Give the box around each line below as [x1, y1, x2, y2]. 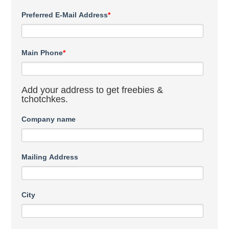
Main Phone [21, 49, 63, 57]
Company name [21, 115, 76, 124]
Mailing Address [21, 153, 79, 162]
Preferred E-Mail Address [21, 11, 108, 19]
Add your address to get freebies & [21, 85, 164, 96]
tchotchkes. [21, 94, 68, 105]
